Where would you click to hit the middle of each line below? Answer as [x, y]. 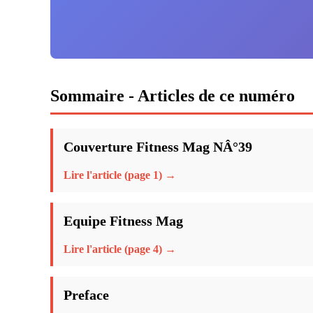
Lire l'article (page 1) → [120, 175]
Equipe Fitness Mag [123, 220]
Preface [86, 294]
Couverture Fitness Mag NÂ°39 [158, 146]
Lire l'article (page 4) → [120, 249]
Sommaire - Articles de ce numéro [173, 95]
